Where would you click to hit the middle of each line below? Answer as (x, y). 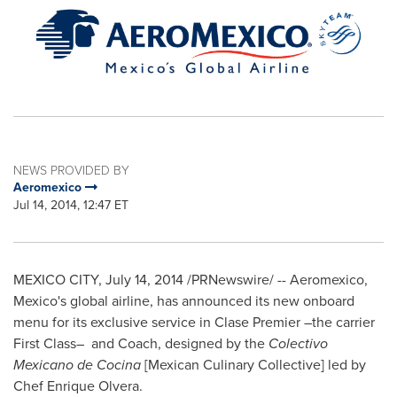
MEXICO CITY (56, 280)
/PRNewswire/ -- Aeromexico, (276, 280)
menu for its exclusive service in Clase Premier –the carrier (194, 323)
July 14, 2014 (144, 280)
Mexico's (40, 301)
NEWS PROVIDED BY (71, 170)
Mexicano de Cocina (77, 365)
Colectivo (298, 344)
